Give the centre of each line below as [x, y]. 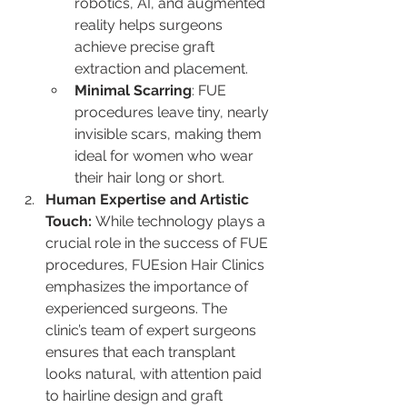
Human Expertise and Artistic [149, 199]
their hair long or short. [149, 177]
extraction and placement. [163, 68]
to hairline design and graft [136, 395]
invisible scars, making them [170, 134]
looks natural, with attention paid [155, 373]
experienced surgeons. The [138, 308]
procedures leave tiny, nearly [174, 112]
